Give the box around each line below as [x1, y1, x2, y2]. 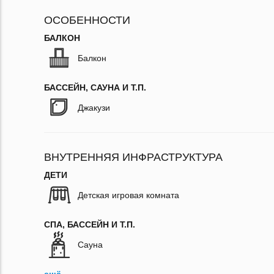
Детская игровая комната [78, 190, 179, 201]
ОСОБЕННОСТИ [44, 14, 130, 27]
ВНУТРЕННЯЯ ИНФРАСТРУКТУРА [44, 151, 223, 164]
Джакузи [78, 103, 110, 113]
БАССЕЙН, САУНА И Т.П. [44, 83, 146, 93]
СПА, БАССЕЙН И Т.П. [44, 220, 135, 230]
